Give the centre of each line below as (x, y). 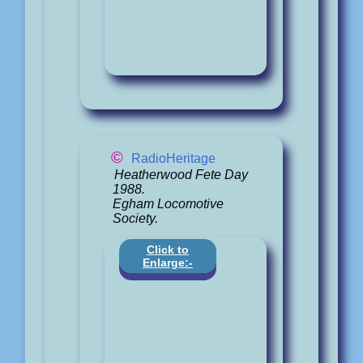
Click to (168, 250)
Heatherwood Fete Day (181, 174)
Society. (135, 218)
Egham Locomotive (168, 203)
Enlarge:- (168, 263)
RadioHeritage (173, 159)
